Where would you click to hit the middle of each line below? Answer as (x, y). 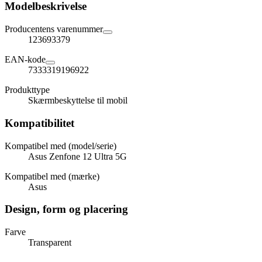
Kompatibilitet (39, 123)
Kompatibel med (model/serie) (61, 146)
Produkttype (27, 90)
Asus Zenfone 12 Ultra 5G (77, 156)
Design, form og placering (66, 209)
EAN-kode (25, 60)
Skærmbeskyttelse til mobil (78, 101)
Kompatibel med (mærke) (52, 176)
